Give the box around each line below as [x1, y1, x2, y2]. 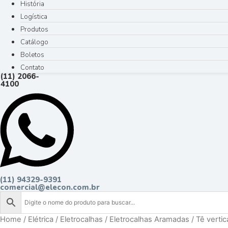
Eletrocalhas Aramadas [109, 214, 189, 224]
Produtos [20, 25, 48, 34]
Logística [20, 12, 47, 21]
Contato [20, 63, 44, 72]
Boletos [20, 50, 44, 60]
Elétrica [28, 214, 53, 224]
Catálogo [20, 38, 48, 47]
